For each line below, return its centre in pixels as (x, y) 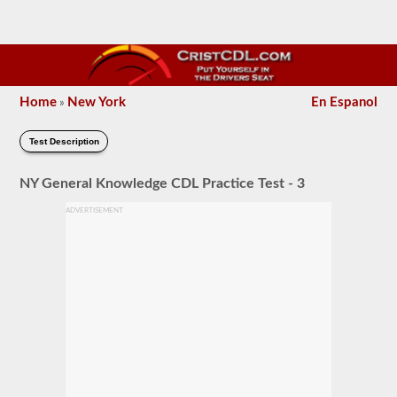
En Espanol (344, 102)
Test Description (64, 141)
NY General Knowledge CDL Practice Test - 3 (163, 183)
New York (97, 102)
